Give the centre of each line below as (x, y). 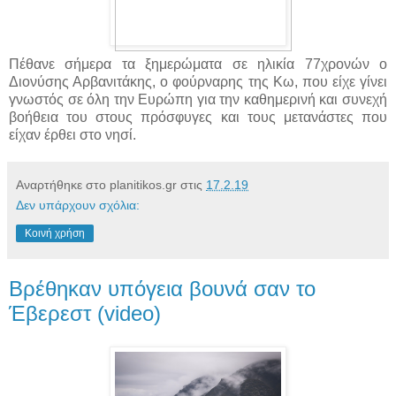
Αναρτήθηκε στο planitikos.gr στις (111, 184)
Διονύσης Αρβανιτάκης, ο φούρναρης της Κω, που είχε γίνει (198, 81)
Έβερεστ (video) (85, 313)
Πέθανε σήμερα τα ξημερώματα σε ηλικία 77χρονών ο (198, 64)
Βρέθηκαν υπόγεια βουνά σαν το (162, 288)
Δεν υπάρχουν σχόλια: (78, 205)
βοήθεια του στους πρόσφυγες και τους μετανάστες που (198, 117)
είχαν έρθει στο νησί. (72, 134)
